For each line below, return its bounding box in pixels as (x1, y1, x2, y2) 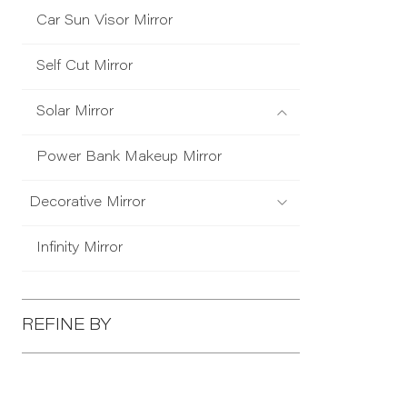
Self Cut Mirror (36, 60, 133, 74)
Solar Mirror (36, 105, 114, 120)
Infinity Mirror (36, 242, 123, 256)
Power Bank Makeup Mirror (36, 151, 222, 165)
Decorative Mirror (29, 196, 145, 211)
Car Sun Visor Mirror (36, 15, 173, 29)
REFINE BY (22, 318, 111, 335)
